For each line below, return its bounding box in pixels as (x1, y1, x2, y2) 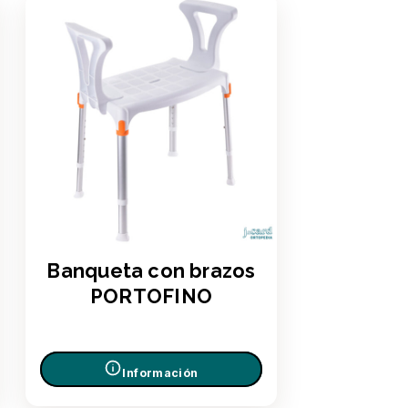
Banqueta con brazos (46, 260, 256, 283)
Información (122, 365, 199, 380)
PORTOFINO (90, 285, 212, 309)
